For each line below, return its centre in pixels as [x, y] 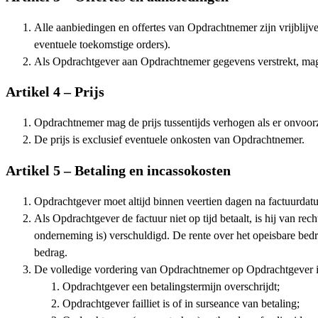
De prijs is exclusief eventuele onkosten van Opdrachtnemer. [169, 140]
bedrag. [51, 252]
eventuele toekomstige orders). [102, 44]
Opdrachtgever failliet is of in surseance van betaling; [181, 303]
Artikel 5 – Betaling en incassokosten [118, 171]
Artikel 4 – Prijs [55, 92]
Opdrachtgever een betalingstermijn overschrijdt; [171, 286]
